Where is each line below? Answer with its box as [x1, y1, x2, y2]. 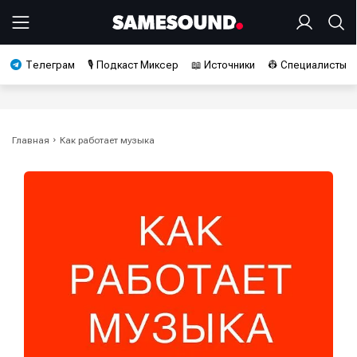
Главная [12, 135, 49, 146]
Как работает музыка [60, 135, 155, 146]
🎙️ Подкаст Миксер [88, 59, 178, 71]
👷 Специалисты [268, 59, 347, 71]
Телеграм [25, 59, 75, 71]
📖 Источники [191, 59, 255, 71]
